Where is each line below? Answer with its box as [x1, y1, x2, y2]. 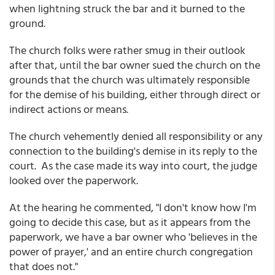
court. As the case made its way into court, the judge [9, 157, 257, 174]
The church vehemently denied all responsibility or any [9, 128, 263, 144]
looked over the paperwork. [9, 172, 138, 188]
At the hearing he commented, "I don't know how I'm [9, 199, 257, 215]
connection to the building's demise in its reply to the [9, 142, 257, 159]
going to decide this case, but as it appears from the [9, 214, 250, 230]
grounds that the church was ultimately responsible [9, 71, 250, 88]
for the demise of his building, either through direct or [9, 86, 260, 103]
